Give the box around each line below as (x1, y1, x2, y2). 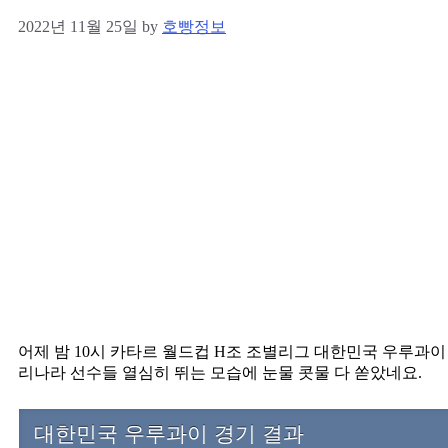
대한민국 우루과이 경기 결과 (34, 422, 304, 446)
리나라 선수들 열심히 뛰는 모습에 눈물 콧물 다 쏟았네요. (18, 364, 422, 382)
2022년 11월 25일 (18, 18, 138, 36)
